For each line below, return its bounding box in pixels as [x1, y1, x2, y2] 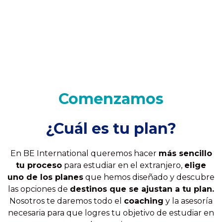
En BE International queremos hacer [10, 149, 159, 158]
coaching [124, 196, 164, 206]
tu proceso [16, 161, 62, 170]
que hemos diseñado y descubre [83, 172, 215, 182]
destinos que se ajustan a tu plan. [70, 184, 214, 194]
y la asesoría [164, 196, 213, 206]
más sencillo [158, 149, 212, 158]
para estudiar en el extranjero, [62, 161, 184, 170]
